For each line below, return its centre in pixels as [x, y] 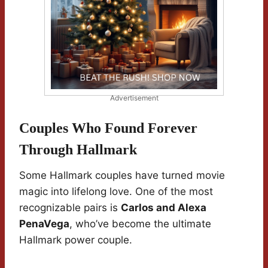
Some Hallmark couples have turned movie [122, 176]
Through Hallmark [78, 150]
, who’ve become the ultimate [140, 224]
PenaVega [44, 224]
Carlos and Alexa [164, 208]
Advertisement [134, 98]
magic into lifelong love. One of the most [116, 192]
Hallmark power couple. [76, 240]
